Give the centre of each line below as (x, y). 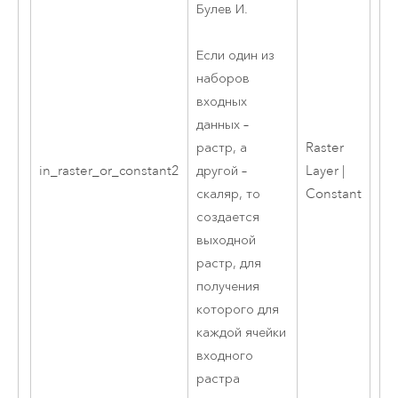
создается (227, 218)
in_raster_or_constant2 (109, 171)
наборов (223, 79)
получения (227, 287)
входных (221, 102)
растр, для (228, 264)
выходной (226, 241)
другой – (221, 171)
